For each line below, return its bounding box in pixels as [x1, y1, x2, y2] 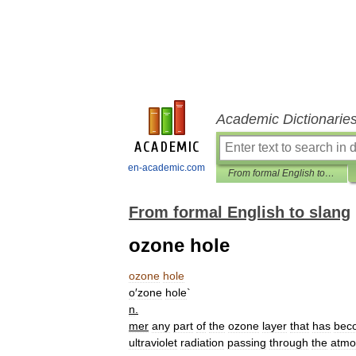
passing [227, 336, 266, 349]
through [269, 336, 308, 349]
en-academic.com [128, 162, 205, 173]
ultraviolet [129, 336, 177, 349]
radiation [180, 336, 224, 349]
